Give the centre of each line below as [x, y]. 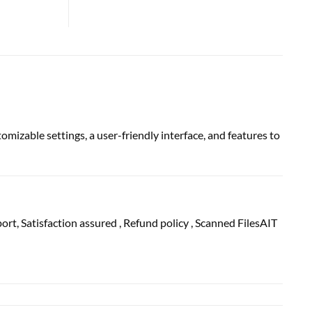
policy [174, 222]
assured [98, 222]
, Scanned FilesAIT [233, 222]
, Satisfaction [48, 222]
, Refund [139, 222]
